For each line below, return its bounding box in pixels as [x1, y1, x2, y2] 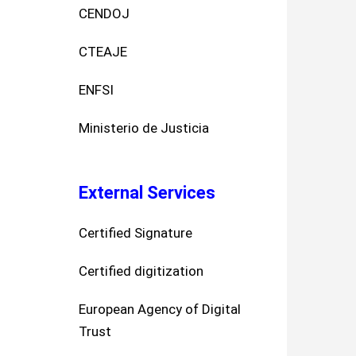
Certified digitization [78, 262, 203, 279]
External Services [78, 182, 215, 203]
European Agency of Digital [78, 300, 241, 317]
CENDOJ [78, 5, 130, 21]
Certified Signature [78, 224, 192, 241]
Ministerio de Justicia [78, 119, 209, 136]
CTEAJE [78, 43, 127, 60]
